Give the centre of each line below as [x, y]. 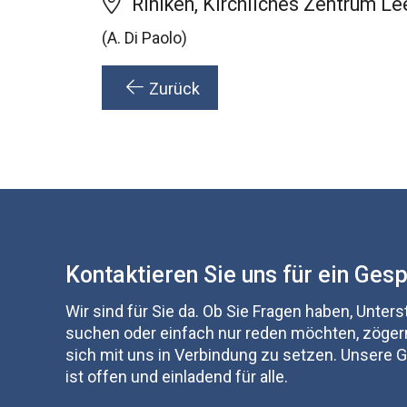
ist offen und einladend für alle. [177, 376]
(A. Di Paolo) [144, 38]
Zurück [174, 89]
